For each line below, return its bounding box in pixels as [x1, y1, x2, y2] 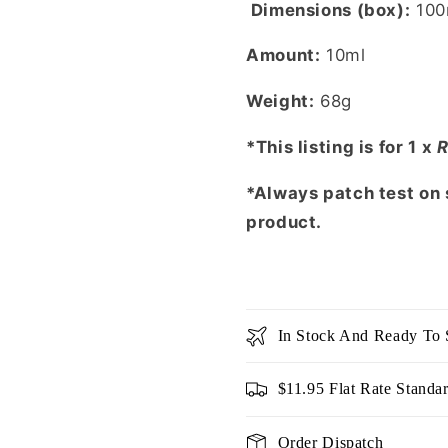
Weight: [246, 91, 315, 112]
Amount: [246, 45, 321, 66]
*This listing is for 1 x [246, 137, 433, 158]
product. [246, 211, 323, 232]
